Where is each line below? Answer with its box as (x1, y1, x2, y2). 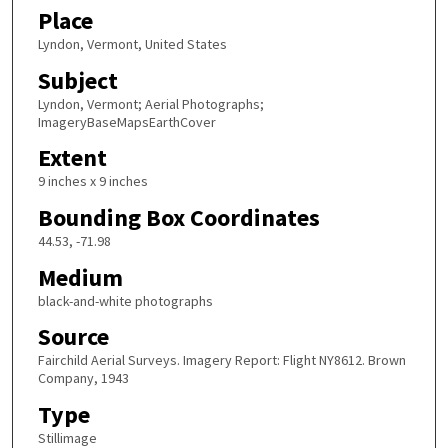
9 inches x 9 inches (37, 172, 148, 191)
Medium (37, 261, 123, 293)
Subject (37, 64, 118, 96)
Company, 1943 (37, 369, 129, 388)
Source (37, 321, 109, 353)
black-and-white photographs (37, 291, 213, 310)
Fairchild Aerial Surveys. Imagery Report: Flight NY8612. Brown (37, 351, 406, 370)
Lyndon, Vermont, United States (37, 35, 227, 54)
